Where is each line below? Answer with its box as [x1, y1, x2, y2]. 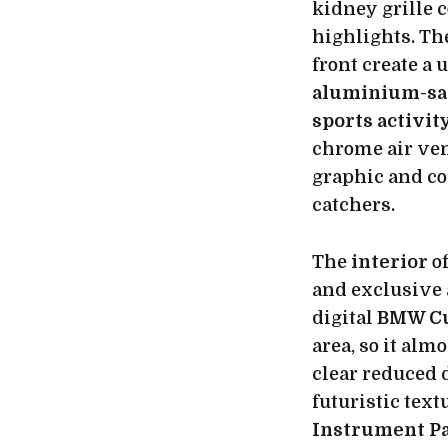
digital [312, 308, 377, 329]
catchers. [312, 195, 399, 216]
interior [351, 252, 428, 273]
